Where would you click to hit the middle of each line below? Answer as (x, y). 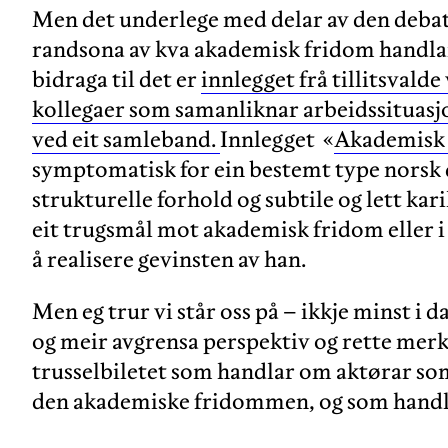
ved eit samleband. (126, 139)
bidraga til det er (116, 79)
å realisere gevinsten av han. (169, 259)
